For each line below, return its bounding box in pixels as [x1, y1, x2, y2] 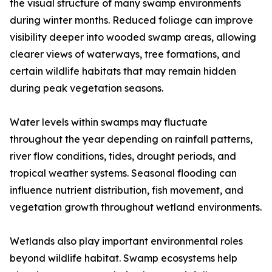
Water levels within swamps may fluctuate [10, 116, 208, 128]
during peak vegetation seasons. [10, 82, 163, 94]
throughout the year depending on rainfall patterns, [10, 133, 253, 145]
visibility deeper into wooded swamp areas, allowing [10, 31, 256, 43]
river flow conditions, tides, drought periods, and [10, 150, 236, 162]
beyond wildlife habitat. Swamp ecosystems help [10, 252, 237, 264]
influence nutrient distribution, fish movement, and [10, 184, 243, 196]
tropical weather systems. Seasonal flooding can [10, 167, 237, 179]
